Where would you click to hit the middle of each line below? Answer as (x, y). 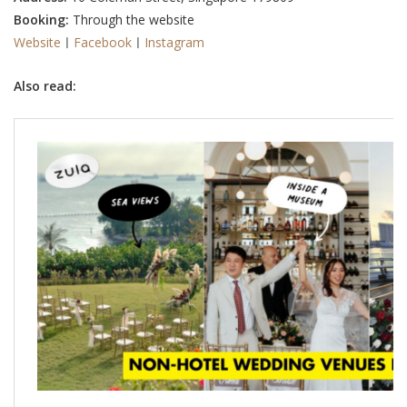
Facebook (103, 43)
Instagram (174, 43)
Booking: (41, 20)
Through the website (132, 20)
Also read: (45, 86)
